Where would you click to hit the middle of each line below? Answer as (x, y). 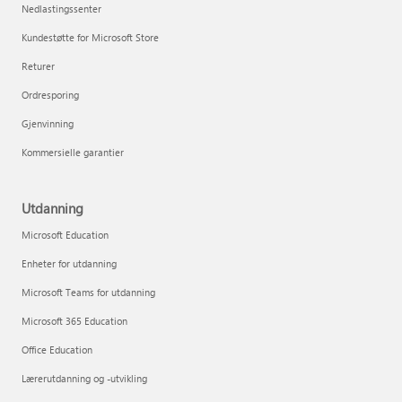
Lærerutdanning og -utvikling (84, 378)
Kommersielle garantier (73, 152)
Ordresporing (50, 95)
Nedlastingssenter (61, 9)
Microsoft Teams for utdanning (88, 292)
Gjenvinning (48, 123)
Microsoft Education (65, 235)
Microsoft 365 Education (74, 321)
